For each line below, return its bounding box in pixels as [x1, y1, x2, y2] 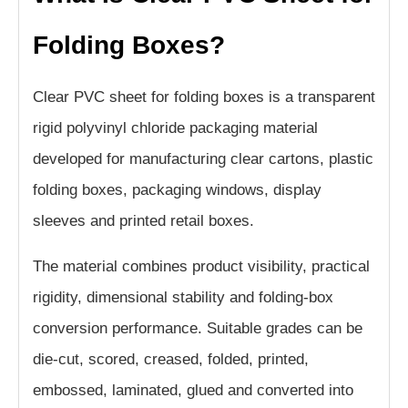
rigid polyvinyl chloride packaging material [33, 119, 318, 138]
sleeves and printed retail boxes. [33, 212, 254, 230]
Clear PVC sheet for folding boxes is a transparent [33, 88, 375, 107]
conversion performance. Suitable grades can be [33, 320, 362, 338]
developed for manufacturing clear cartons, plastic [33, 150, 373, 168]
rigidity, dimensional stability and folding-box [33, 289, 333, 307]
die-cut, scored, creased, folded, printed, [33, 351, 309, 369]
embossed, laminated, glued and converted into [33, 382, 353, 400]
